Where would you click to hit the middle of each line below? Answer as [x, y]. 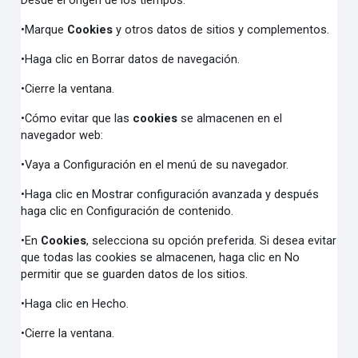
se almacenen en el [230, 118]
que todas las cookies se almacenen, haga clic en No [161, 257]
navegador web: [62, 135]
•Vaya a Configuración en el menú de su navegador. [155, 165]
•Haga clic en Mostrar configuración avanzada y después [170, 194]
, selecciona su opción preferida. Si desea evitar [212, 241]
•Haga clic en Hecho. [75, 304]
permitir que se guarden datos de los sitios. [135, 274]
